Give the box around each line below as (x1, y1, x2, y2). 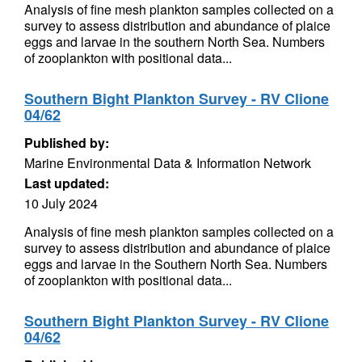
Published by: (24, 133, 109, 152)
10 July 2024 (24, 194, 98, 213)
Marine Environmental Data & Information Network (24, 154, 311, 172)
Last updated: (24, 174, 109, 192)
